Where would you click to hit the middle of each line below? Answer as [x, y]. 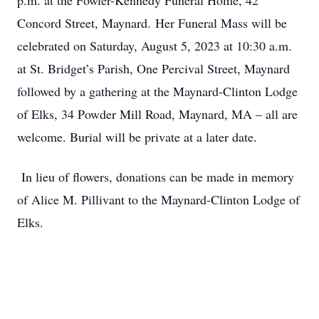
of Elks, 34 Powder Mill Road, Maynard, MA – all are [157, 114]
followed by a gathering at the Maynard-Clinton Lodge [157, 91]
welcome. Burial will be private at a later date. [137, 137]
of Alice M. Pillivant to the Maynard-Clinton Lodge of [158, 199]
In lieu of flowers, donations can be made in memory [156, 177]
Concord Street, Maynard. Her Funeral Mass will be [152, 23]
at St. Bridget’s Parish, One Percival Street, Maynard [153, 68]
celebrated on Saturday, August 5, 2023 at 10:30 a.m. [155, 46]
